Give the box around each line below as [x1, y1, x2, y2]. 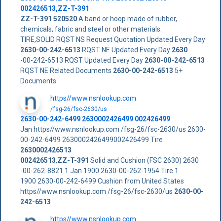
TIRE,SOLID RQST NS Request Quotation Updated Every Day [20, 36, 205, 44]
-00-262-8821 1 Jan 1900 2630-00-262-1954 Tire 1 [20, 167, 179, 175]
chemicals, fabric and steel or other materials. [20, 25, 162, 34]
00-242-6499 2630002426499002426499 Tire [20, 136, 163, 144]
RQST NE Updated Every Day [80, 46, 172, 54]
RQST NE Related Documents [20, 67, 113, 75]
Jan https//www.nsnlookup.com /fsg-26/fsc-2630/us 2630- [20, 125, 206, 134]
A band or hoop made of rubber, [76, 15, 177, 23]
